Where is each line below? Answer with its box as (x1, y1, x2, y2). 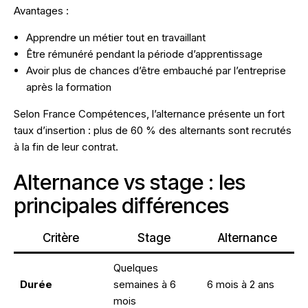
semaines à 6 (113, 278, 176, 291)
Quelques (113, 261, 158, 275)
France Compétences (43, 107, 146, 121)
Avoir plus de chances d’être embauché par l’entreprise (26, 64, 286, 78)
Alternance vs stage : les (14, 169, 245, 195)
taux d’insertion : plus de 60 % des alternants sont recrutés (14, 124, 291, 137)
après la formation (26, 80, 111, 94)
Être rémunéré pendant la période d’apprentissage (26, 47, 263, 61)
